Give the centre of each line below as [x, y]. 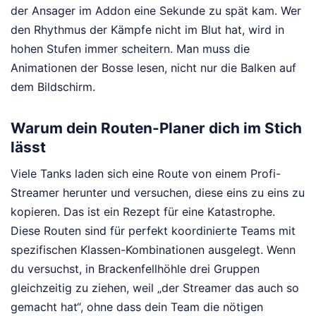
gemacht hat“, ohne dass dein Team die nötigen [137, 306]
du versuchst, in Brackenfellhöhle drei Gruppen [135, 268]
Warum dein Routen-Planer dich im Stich [156, 128]
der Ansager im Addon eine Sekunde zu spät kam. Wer [156, 11]
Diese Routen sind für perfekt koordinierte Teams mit [153, 230]
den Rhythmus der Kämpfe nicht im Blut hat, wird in [147, 30]
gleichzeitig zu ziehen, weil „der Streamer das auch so [155, 287]
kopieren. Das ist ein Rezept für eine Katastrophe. [143, 211]
